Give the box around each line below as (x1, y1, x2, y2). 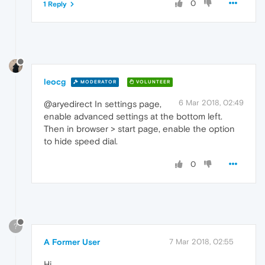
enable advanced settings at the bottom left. (44, 111, 222, 121)
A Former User (44, 237, 100, 247)
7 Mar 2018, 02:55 (169, 237, 234, 246)
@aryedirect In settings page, (44, 98, 161, 109)
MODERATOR (79, 79, 117, 85)
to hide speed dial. (44, 135, 118, 146)
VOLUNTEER (134, 79, 170, 85)
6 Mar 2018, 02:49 (179, 98, 244, 107)
